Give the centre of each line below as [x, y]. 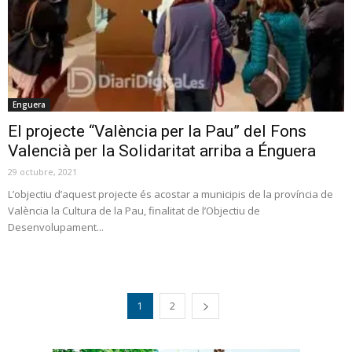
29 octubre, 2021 [42, 171]
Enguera [29, 104]
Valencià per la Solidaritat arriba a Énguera [162, 150]
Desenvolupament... [56, 227]
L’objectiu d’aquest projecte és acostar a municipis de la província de [170, 194]
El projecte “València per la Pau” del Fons [157, 131]
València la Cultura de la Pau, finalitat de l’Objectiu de [134, 210]
